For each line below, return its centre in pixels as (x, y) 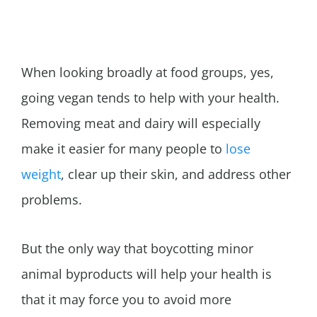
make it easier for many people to (123, 149)
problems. (52, 200)
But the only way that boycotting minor (137, 248)
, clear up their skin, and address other (176, 174)
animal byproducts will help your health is (146, 273)
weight (41, 174)
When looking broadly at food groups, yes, (148, 73)
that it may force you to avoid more (126, 299)
